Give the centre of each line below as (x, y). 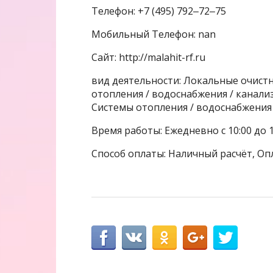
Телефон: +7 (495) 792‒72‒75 (159, 11)
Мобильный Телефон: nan (154, 34)
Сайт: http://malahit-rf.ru (148, 57)
